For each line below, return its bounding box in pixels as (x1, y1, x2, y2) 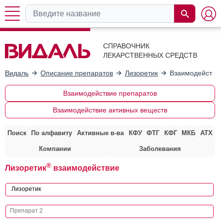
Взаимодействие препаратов (63, 89, 157, 97)
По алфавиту (31, 129, 73, 137)
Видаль (5, 69, 29, 77)
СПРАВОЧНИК (103, 42, 149, 50)
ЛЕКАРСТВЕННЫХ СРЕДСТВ (103, 51, 197, 59)
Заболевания (139, 145, 181, 152)
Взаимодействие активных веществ (52, 106, 167, 114)
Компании (38, 145, 71, 152)
